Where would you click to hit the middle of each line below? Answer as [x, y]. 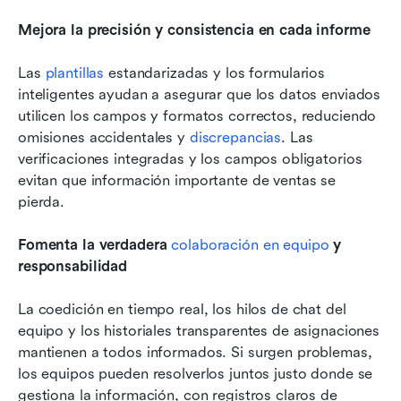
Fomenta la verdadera [95, 245]
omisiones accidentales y [104, 138]
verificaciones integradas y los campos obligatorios [190, 159]
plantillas [75, 73]
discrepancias [235, 138]
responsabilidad [73, 267]
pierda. [42, 202]
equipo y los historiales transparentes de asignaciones [199, 331]
